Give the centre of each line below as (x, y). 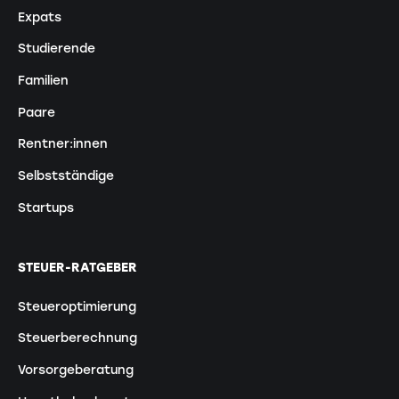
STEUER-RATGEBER (77, 268)
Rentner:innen (62, 144)
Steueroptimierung (77, 306)
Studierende (56, 49)
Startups (45, 207)
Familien (43, 80)
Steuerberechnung (77, 338)
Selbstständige (65, 176)
